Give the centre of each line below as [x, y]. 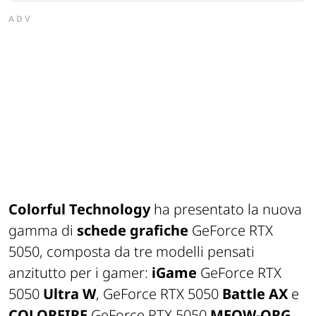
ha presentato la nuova [226, 209]
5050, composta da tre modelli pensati [132, 251]
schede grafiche [133, 230]
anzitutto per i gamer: [80, 272]
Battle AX [253, 293]
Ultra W [68, 293]
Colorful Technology [79, 209]
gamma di [43, 230]
